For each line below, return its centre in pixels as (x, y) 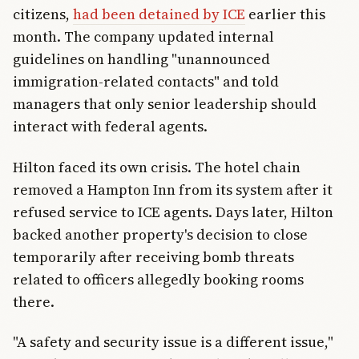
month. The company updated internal (143, 37)
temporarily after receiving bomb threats (153, 256)
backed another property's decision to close (160, 234)
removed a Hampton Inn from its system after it (173, 189)
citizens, (43, 14)
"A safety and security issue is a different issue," (173, 341)
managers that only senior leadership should (165, 104)
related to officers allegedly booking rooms (158, 279)
